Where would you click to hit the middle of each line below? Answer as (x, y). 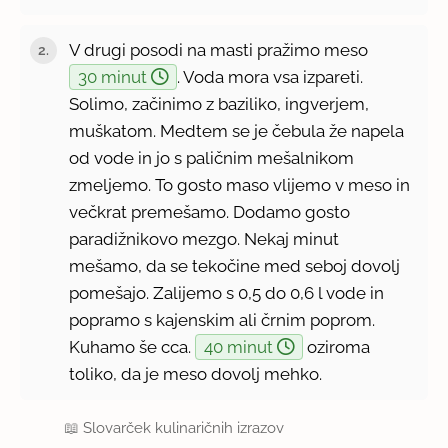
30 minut (115, 76)
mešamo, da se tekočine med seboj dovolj (235, 265)
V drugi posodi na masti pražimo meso (219, 49)
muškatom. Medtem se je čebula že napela (237, 130)
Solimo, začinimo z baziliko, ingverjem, (219, 103)
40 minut (241, 346)
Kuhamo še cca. (132, 346)
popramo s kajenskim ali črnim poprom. (222, 319)
